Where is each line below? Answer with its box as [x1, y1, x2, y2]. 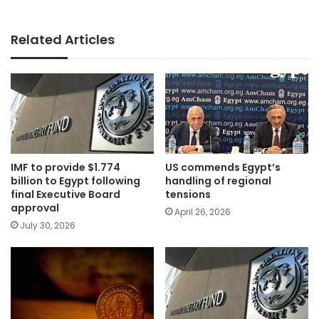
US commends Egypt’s [165, 160, 281, 175]
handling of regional [165, 174, 271, 189]
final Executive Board [11, 187, 120, 202]
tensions [165, 187, 211, 202]
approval [11, 201, 59, 216]
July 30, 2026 [20, 219, 75, 232]
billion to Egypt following [11, 174, 140, 189]
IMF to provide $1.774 [11, 160, 120, 175]
